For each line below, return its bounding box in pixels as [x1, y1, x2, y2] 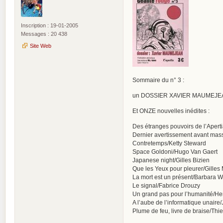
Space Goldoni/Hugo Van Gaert [132, 148, 218, 155]
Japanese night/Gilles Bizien [132, 156, 210, 163]
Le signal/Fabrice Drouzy [132, 182, 200, 189]
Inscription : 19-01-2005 [21, 22, 78, 28]
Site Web [30, 42, 51, 49]
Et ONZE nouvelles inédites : [132, 107, 210, 114]
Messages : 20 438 [21, 30, 67, 37]
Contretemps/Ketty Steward [132, 139, 206, 146]
